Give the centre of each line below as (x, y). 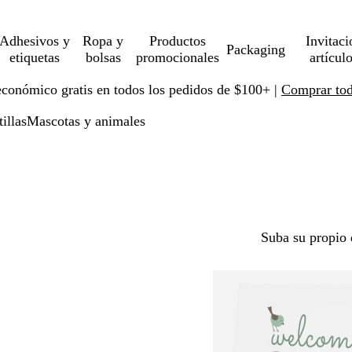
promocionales (178, 57)
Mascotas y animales (86, 121)
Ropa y (103, 41)
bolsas (103, 57)
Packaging (255, 49)
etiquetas (34, 57)
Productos (178, 41)
